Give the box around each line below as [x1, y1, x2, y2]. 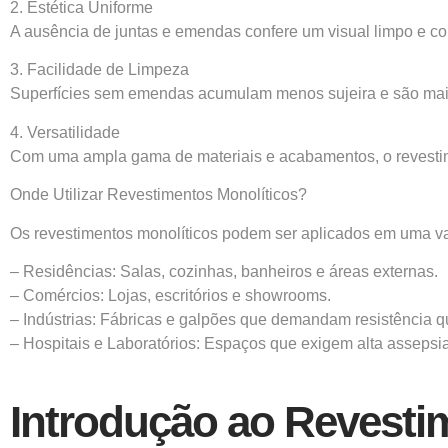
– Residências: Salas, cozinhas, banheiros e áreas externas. [10, 263, 438, 281]
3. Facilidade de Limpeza [10, 61, 189, 79]
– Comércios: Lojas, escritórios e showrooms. [10, 287, 331, 305]
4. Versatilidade [10, 123, 120, 141]
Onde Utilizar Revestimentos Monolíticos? [10, 186, 307, 204]
